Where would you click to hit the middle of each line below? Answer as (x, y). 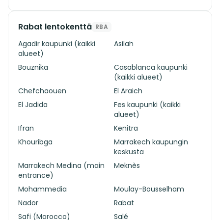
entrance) (36, 175)
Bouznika (33, 67)
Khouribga (35, 142)
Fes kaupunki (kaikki (147, 105)
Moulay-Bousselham (149, 189)
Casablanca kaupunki (151, 67)
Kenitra (126, 128)
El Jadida (33, 105)
